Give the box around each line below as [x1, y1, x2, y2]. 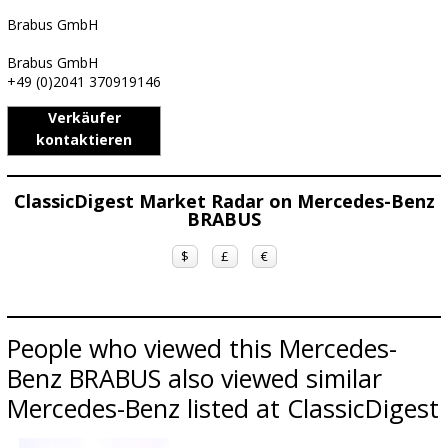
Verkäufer [47, 108, 121, 127]
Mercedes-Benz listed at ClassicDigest [7, 391, 439, 425]
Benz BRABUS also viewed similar [7, 361, 382, 395]
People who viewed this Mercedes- [7, 331, 397, 365]
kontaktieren [36, 130, 132, 149]
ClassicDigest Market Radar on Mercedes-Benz [13, 189, 435, 213]
